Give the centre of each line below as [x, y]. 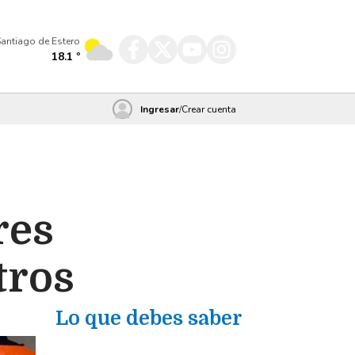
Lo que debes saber [149, 318]
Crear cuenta [208, 109]
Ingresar [159, 109]
